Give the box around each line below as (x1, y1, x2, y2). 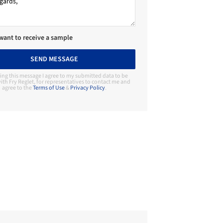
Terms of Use (32, 84, 65, 92)
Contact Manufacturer (16, 126, 98, 139)
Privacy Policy (70, 84, 105, 92)
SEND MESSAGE (30, 54, 78, 64)
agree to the (1, 84, 33, 92)
